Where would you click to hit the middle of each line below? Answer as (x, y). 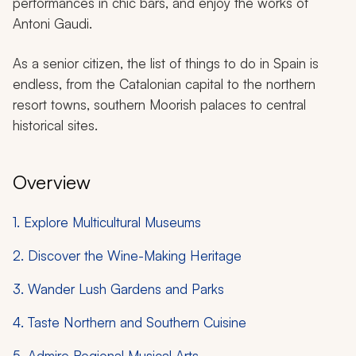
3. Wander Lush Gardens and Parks (118, 288)
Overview (52, 182)
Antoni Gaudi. (52, 23)
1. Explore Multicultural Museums (107, 222)
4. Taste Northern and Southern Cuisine (130, 322)
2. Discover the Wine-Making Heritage (127, 255)
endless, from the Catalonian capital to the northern (164, 83)
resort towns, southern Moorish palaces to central (159, 104)
